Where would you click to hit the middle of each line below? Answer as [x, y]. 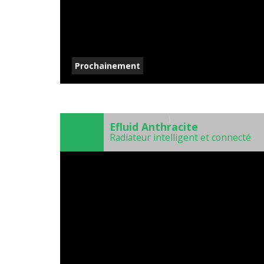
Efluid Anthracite [154, 127]
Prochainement [108, 66]
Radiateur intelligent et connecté [180, 138]
